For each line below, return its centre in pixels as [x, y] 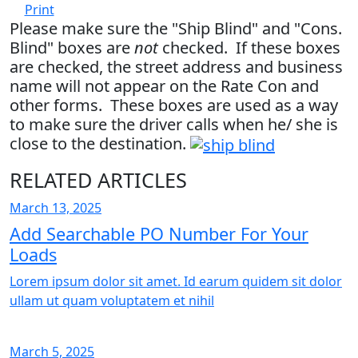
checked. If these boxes [251, 48]
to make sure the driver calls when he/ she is [174, 125]
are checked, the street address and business [176, 67]
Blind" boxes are [72, 48]
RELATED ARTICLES [98, 180]
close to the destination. [100, 144]
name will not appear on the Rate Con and [164, 86]
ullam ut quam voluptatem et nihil [112, 301]
